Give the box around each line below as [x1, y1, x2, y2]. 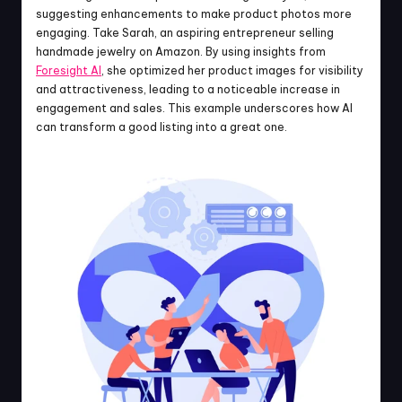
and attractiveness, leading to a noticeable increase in [36, 83, 340, 96]
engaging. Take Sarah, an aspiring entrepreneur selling [36, 26, 334, 39]
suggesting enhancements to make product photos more [36, 7, 352, 21]
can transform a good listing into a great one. [36, 120, 287, 134]
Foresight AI [36, 64, 101, 77]
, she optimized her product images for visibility [101, 64, 363, 77]
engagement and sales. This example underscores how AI [36, 101, 353, 115]
